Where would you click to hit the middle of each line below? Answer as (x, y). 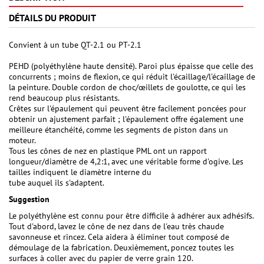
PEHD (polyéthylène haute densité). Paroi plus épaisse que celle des (131, 66)
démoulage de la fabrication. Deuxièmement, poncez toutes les (121, 248)
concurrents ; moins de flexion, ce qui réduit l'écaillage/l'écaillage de (132, 77)
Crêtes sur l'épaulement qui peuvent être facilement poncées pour (128, 109)
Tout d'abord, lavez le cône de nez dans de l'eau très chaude (116, 227)
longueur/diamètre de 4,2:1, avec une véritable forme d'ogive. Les (126, 162)
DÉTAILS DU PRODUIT (52, 18)
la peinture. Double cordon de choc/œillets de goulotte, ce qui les (127, 88)
